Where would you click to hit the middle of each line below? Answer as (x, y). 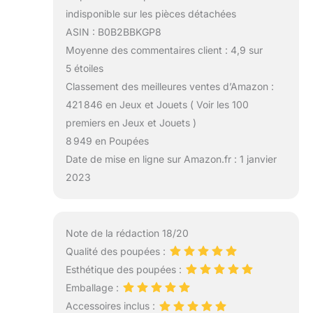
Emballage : (93, 288)
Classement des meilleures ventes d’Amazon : (169, 87)
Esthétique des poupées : (125, 270)
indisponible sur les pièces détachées (151, 14)
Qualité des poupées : (117, 251)
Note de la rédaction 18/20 (127, 233)
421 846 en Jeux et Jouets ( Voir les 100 (157, 105)
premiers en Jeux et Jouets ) (131, 123)
